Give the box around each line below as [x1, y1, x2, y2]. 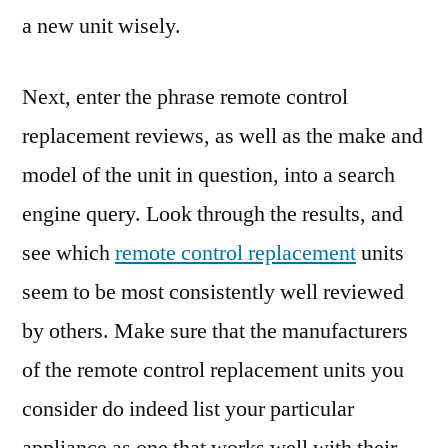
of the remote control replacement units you [22, 356, 404, 384]
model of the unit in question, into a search [22, 161, 395, 189]
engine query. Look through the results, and [22, 200, 403, 228]
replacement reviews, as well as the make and [22, 122, 423, 150]
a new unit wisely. [22, 12, 181, 40]
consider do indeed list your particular [22, 395, 354, 423]
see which [22, 239, 115, 267]
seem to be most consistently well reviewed [22, 278, 404, 306]
